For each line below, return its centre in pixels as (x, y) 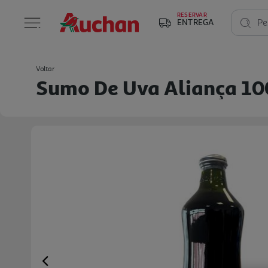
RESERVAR (192, 14)
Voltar (45, 69)
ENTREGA (196, 22)
